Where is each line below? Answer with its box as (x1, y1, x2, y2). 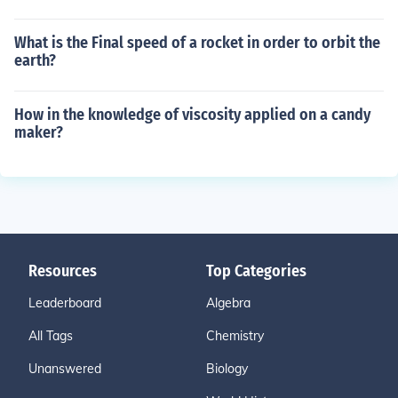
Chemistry (206, 328, 264, 344)
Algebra (206, 295, 251, 311)
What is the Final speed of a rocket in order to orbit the (14, 33, 380, 52)
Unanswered (28, 361, 101, 377)
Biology (206, 361, 248, 377)
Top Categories (206, 261, 306, 281)
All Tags (28, 328, 73, 344)
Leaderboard (28, 295, 101, 311)
